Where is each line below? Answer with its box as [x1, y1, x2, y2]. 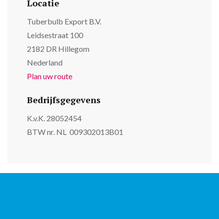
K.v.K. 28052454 [27, 113, 82, 123]
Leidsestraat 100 [27, 30, 83, 40]
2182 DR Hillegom [27, 44, 89, 54]
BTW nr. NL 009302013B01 [27, 127, 123, 137]
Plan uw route [27, 71, 72, 81]
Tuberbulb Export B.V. [27, 17, 103, 26]
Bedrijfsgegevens [27, 94, 101, 106]
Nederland [27, 58, 63, 67]
